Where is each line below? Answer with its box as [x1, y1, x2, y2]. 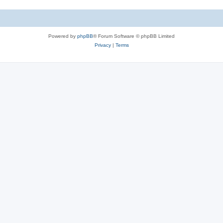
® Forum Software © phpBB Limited [93, 33, 175, 39]
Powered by [48, 33, 77, 39]
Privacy [94, 42, 111, 48]
